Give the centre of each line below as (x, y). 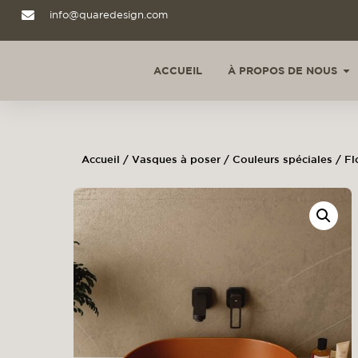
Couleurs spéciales (282, 159)
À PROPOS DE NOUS (282, 70)
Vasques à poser (176, 159)
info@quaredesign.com (109, 15)
